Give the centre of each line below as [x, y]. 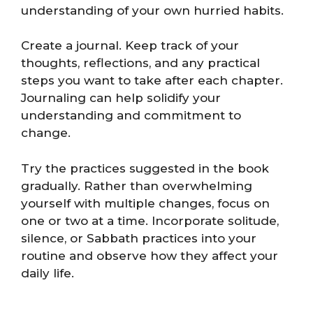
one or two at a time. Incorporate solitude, [150, 220]
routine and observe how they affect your [150, 255]
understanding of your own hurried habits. [152, 10]
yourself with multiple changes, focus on [145, 203]
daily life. [48, 273]
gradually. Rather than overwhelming [137, 185]
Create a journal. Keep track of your [130, 46]
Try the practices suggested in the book [145, 168]
